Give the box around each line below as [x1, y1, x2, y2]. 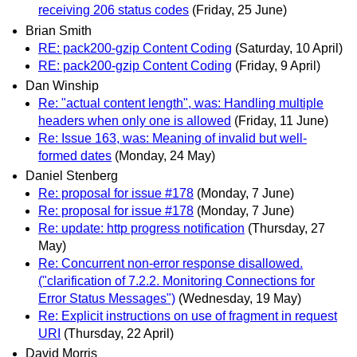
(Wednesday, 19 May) [178, 291, 301, 305]
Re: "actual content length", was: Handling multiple [38, 96, 324, 110]
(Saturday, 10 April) [235, 41, 343, 55]
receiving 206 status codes [38, 3, 189, 18]
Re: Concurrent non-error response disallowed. [38, 256, 303, 270]
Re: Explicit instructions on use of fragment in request [38, 308, 337, 323]
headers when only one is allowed [38, 113, 231, 127]
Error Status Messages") [38, 291, 175, 305]
